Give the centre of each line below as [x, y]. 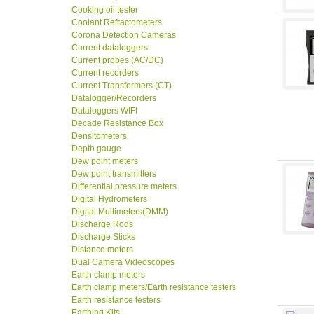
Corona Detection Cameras [124, 35]
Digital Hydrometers [109, 199]
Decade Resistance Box [117, 124]
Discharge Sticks [103, 237]
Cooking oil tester [105, 10]
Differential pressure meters [124, 187]
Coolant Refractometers [117, 23]
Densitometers [99, 136]
